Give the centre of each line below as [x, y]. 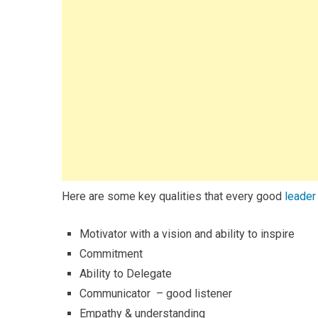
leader [300, 196]
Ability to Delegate [126, 274]
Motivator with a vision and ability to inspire [187, 234]
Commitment [111, 254]
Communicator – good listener [156, 294]
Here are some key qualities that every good [173, 196]
